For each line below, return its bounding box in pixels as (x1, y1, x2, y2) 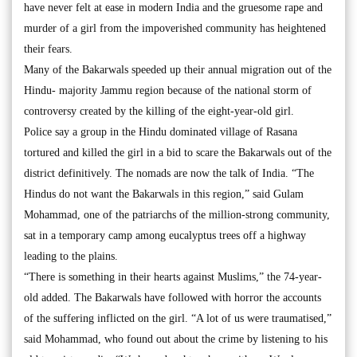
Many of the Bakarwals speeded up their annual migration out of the (24, 64, 331, 76)
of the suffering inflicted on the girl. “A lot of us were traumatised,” (24, 312, 331, 324)
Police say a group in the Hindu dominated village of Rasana (24, 126, 297, 138)
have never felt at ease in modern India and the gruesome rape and (24, 2, 323, 14)
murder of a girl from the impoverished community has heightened (24, 22, 326, 34)
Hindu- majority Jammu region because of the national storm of (24, 84, 312, 96)
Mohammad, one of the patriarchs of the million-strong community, (24, 209, 330, 221)
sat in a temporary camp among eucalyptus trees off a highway (24, 229, 306, 241)
